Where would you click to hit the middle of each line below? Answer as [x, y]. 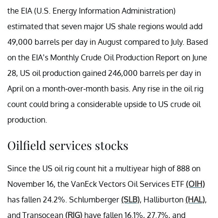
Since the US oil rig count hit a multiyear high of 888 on [104, 168]
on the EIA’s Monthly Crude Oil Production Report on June [107, 57]
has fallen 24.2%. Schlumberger [64, 199]
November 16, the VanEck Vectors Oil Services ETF [97, 184]
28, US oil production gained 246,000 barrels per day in [104, 73]
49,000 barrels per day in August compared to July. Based [108, 42]
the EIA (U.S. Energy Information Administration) [91, 10]
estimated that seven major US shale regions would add [105, 26]
